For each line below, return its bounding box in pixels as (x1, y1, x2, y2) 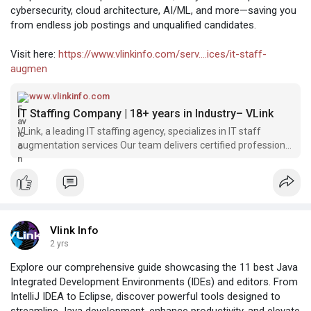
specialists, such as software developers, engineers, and (17, 153, 262, 165)
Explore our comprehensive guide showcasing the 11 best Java (10, 260, 298, 274)
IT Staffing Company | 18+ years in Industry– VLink (17, 106, 274, 120)
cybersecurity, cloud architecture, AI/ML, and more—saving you (10, 3, 296, 17)
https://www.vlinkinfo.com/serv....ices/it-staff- (58, 47, 267, 60)
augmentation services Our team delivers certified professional (17, 139, 293, 151)
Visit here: (10, 47, 58, 60)
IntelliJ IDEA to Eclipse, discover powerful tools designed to (10, 289, 280, 303)
